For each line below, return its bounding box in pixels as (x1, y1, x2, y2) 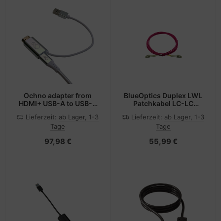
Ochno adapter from (24, 91, 92, 100)
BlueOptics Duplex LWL (124, 91, 203, 100)
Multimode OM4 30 (131, 107, 196, 115)
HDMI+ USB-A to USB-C (18, 99, 97, 108)
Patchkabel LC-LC (133, 99, 193, 108)
